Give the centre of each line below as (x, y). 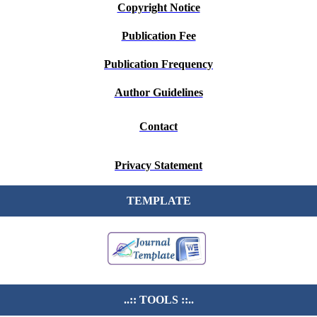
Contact (158, 126)
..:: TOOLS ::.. (158, 299)
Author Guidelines (158, 92)
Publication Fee (158, 35)
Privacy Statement (158, 165)
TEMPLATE (158, 200)
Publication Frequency (158, 64)
